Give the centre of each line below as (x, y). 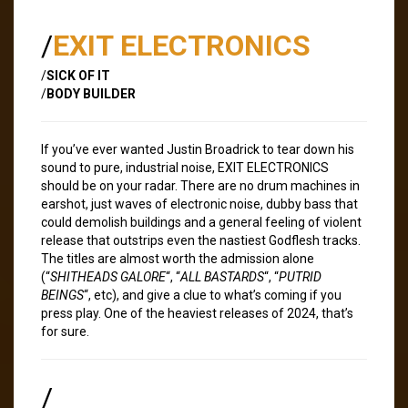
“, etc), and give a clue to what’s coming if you (213, 295)
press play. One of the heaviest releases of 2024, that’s (197, 313)
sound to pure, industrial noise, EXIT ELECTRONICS (185, 167)
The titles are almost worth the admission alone (178, 258)
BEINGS (62, 295)
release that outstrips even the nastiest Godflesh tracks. (201, 240)
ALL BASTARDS (222, 276)
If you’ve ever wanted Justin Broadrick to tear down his (198, 149)
